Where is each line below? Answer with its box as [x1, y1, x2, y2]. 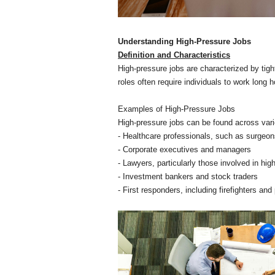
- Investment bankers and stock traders [118, 172, 258, 181]
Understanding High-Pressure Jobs [118, 37, 251, 46]
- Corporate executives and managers [118, 145, 251, 154]
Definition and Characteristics [118, 50, 230, 60]
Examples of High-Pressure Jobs [118, 104, 235, 114]
